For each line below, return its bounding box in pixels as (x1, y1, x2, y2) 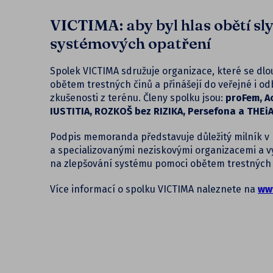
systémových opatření (50, 34, 211, 53)
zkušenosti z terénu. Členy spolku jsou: (50, 92, 225, 104)
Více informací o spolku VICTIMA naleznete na (50, 183, 258, 196)
